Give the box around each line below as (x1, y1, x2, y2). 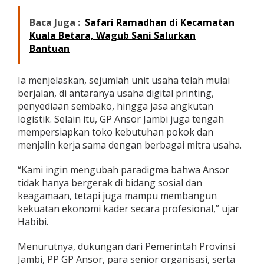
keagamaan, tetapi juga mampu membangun (18, 189, 217, 203)
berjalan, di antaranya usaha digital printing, (18, 87, 214, 100)
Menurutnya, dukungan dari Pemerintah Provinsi (18, 240, 235, 253)
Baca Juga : (29, 16, 80, 29)
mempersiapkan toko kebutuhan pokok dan (18, 126, 213, 139)
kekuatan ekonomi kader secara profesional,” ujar (18, 202, 239, 216)
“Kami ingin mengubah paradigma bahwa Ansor (18, 163, 229, 177)
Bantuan (29, 42, 70, 55)
